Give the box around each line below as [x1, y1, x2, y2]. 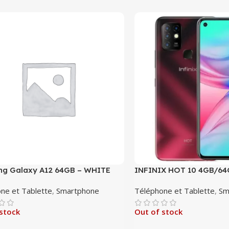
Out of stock [134, 207, 183, 217]
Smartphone [56, 186, 100, 196]
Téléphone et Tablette [134, 186, 215, 196]
